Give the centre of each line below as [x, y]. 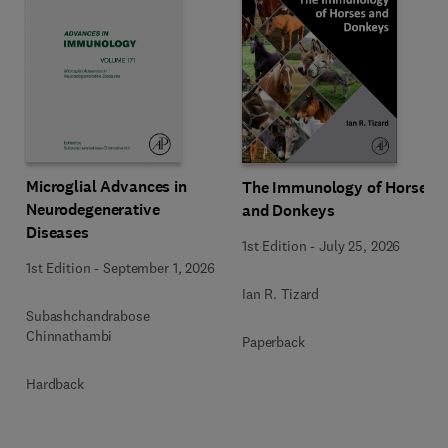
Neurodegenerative [93, 209]
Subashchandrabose [88, 316]
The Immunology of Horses [338, 187]
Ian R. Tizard [281, 294]
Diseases [57, 232]
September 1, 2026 [159, 268]
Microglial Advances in [106, 186]
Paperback [273, 342]
